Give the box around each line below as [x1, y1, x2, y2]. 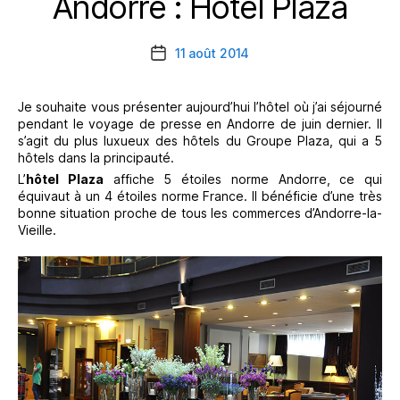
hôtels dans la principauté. [18, 149, 174, 165]
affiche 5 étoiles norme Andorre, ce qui [103, 171, 382, 187]
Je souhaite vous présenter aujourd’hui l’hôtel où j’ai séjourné [18, 98, 382, 114]
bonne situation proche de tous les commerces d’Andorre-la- [18, 204, 382, 221]
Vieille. [18, 221, 56, 237]
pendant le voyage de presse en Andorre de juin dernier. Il [18, 115, 382, 131]
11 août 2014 [174, 45, 250, 61]
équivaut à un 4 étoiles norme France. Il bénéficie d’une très [18, 187, 382, 204]
